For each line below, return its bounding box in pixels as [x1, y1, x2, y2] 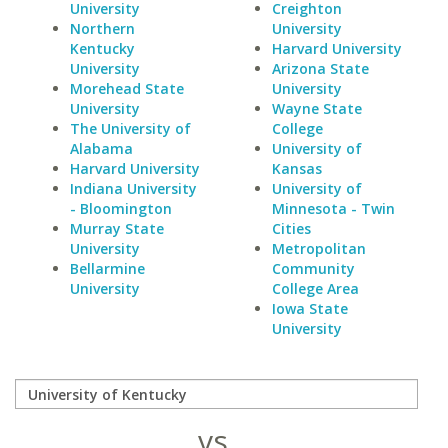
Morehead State [70, 79, 184, 98]
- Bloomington [70, 199, 172, 218]
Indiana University [70, 179, 197, 198]
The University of [70, 119, 191, 138]
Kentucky [70, 39, 135, 58]
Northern [70, 19, 135, 38]
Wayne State [271, 99, 362, 118]
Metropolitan [271, 239, 366, 258]
